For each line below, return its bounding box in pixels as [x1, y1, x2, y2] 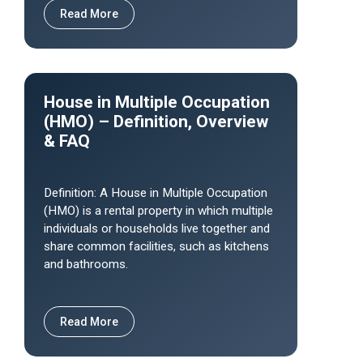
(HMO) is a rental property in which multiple [44, 203, 273, 218]
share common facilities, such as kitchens [44, 239, 269, 254]
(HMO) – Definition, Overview [44, 112, 268, 131]
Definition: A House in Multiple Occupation [44, 186, 267, 200]
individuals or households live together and [44, 221, 270, 236]
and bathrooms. [44, 257, 128, 271]
